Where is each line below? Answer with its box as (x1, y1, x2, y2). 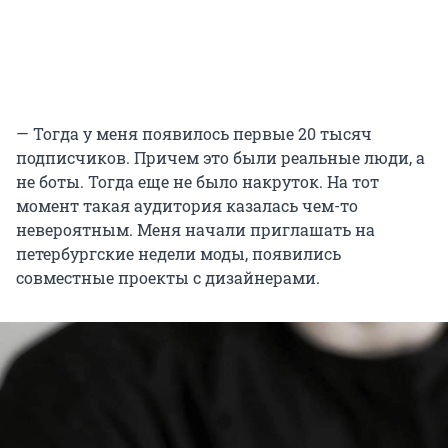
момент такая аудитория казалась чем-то (16, 194, 358, 216)
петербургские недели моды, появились (16, 242, 341, 264)
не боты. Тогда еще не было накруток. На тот (16, 170, 379, 192)
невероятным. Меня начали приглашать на (16, 218, 375, 240)
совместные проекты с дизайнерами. (16, 266, 320, 288)
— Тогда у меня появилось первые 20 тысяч (16, 122, 372, 144)
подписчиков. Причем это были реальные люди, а (16, 146, 425, 168)
